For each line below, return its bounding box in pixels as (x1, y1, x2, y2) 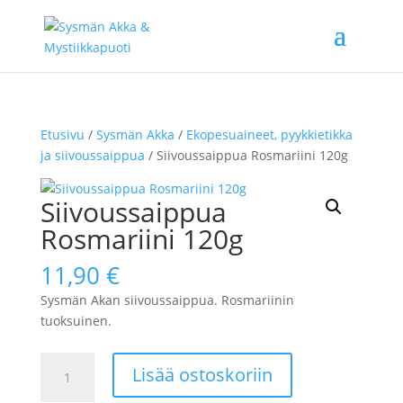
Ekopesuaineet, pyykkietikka (185, 126, 353, 143)
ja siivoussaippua (40, 147, 145, 164)
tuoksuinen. (40, 312, 112, 329)
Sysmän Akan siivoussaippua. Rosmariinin (40, 291, 294, 309)
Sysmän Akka (95, 126, 175, 143)
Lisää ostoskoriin (131, 363, 273, 387)
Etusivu (40, 126, 85, 143)
